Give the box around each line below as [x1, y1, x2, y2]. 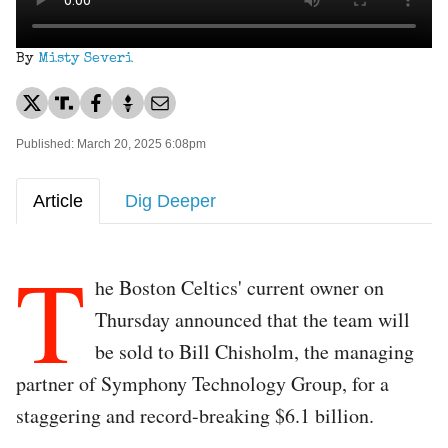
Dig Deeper [125, 190, 216, 211]
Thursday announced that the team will [95, 305, 410, 333]
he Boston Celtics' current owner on [95, 273, 384, 301]
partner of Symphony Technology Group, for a [16, 369, 389, 397]
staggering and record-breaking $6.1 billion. [16, 401, 374, 429]
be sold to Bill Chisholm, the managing [95, 337, 414, 365]
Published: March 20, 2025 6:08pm [16, 136, 206, 151]
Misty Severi [38, 51, 133, 66]
